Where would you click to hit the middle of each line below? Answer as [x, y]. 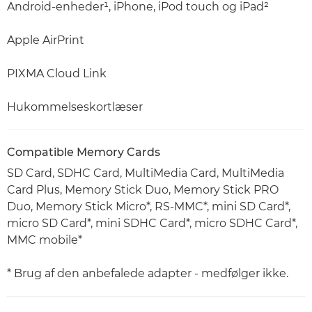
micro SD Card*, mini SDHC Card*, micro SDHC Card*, [152, 224]
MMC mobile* [45, 240]
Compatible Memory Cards [84, 153]
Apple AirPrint [46, 40]
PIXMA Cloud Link [57, 74]
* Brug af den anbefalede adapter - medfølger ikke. [148, 274]
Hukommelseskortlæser [75, 107]
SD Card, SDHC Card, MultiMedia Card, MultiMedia [146, 173]
